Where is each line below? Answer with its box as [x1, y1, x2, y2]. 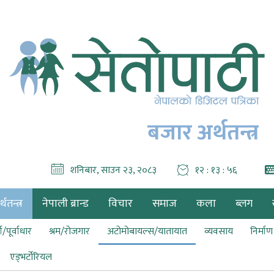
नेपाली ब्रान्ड [42, 194, 89, 213]
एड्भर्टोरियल [10, 249, 52, 265]
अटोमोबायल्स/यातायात [107, 223, 187, 240]
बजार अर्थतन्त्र [147, 114, 259, 151]
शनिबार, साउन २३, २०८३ [70, 162, 157, 179]
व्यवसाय [204, 223, 233, 240]
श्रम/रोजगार [49, 223, 90, 240]
